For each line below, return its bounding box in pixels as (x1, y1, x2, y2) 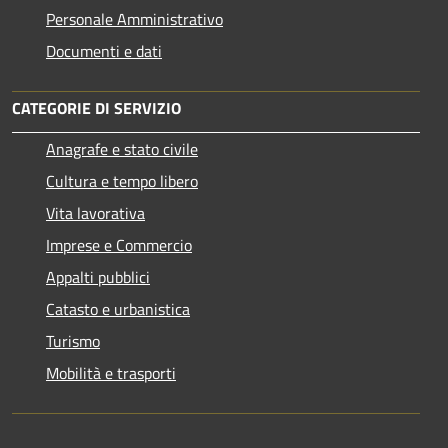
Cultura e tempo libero (46, 169, 198, 194)
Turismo (46, 329, 100, 354)
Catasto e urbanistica (46, 297, 190, 322)
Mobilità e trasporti (46, 361, 176, 386)
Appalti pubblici (46, 265, 150, 290)
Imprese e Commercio (46, 233, 192, 258)
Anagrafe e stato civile (46, 137, 198, 162)
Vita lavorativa (46, 201, 145, 226)
